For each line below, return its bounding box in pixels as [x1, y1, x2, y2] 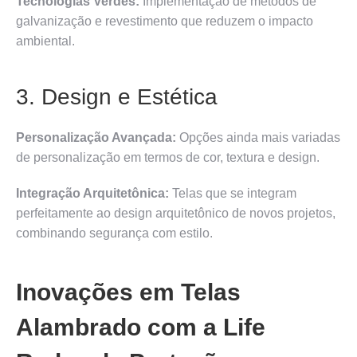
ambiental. [16, 33, 75, 48]
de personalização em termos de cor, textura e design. [16, 150, 320, 164]
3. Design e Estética [16, 84, 218, 109]
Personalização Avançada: [16, 130, 176, 144]
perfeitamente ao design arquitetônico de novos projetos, [16, 206, 335, 220]
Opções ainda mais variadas [176, 130, 340, 144]
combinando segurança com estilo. [16, 226, 213, 240]
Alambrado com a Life [16, 313, 265, 340]
